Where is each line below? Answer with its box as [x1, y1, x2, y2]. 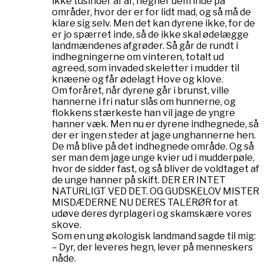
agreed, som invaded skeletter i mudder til [52, 62, 239, 74]
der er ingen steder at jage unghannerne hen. [52, 129, 256, 141]
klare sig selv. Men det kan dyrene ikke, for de [52, 17, 255, 29]
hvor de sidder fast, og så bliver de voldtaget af [52, 163, 259, 174]
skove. [52, 219, 81, 230]
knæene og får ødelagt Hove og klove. [52, 73, 223, 85]
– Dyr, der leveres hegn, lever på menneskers [52, 241, 253, 253]
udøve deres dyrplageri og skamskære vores [52, 207, 252, 219]
